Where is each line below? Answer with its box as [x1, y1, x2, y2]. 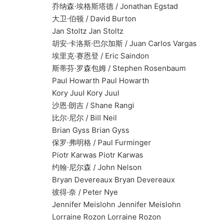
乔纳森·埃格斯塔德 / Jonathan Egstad [7, 1, 178, 11]
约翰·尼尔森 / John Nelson [7, 163, 142, 172]
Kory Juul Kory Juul [7, 88, 119, 98]
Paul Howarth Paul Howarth [7, 76, 149, 86]
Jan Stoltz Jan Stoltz [7, 26, 123, 36]
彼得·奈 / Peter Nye [7, 187, 118, 197]
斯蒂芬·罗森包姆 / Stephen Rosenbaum [7, 63, 186, 73]
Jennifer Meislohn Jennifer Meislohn [7, 200, 181, 210]
